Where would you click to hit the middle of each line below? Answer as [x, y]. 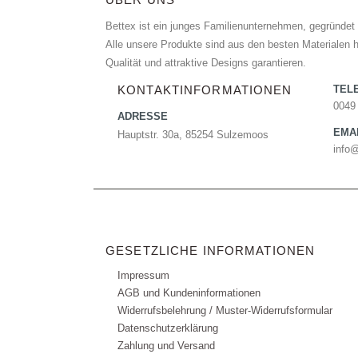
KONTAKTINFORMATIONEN [205, 89]
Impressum [143, 275]
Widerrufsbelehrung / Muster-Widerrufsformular [225, 310]
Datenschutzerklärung [168, 328]
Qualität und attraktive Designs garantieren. [206, 62]
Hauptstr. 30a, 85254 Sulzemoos [193, 135]
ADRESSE [143, 116]
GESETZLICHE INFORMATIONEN [211, 250]
